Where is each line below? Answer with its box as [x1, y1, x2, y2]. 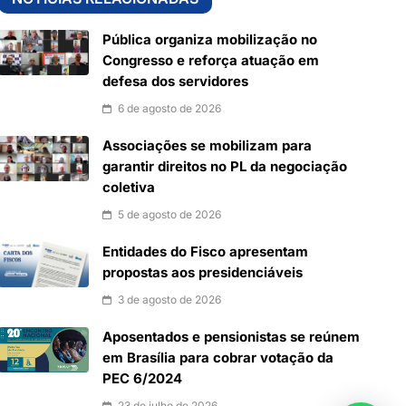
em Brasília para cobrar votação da [102, 350, 334, 367]
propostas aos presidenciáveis [102, 265, 304, 282]
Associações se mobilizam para [102, 138, 313, 155]
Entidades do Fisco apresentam [102, 244, 309, 261]
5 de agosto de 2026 [118, 208, 222, 222]
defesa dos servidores [102, 73, 249, 91]
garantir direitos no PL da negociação [102, 159, 348, 176]
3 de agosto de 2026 [118, 293, 222, 307]
